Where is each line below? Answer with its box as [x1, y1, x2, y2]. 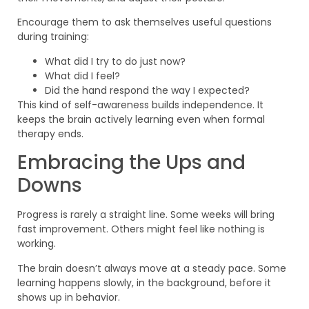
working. [17, 237, 56, 251]
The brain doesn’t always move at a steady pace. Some [17, 261, 286, 275]
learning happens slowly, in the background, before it [17, 275, 271, 290]
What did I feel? [45, 68, 120, 83]
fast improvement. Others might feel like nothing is [17, 222, 265, 237]
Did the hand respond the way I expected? [45, 83, 250, 97]
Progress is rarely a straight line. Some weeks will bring [17, 208, 275, 222]
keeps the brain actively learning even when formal [17, 112, 265, 126]
